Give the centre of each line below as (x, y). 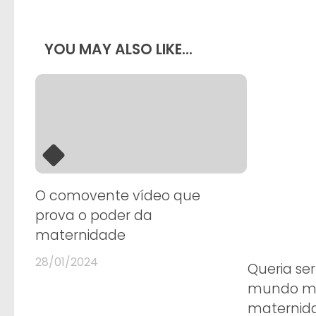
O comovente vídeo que (118, 196)
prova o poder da (94, 216)
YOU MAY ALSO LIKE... (119, 50)
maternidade (80, 236)
